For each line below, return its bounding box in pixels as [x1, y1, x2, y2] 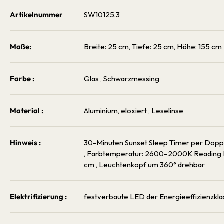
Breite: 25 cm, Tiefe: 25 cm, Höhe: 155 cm [84, 42, 222, 51]
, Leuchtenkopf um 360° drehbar [96, 160, 205, 169]
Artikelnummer [10, 10, 63, 19]
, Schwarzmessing [100, 74, 159, 83]
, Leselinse [148, 106, 183, 115]
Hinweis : [10, 138, 41, 147]
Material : [10, 106, 43, 115]
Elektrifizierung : [10, 192, 67, 201]
